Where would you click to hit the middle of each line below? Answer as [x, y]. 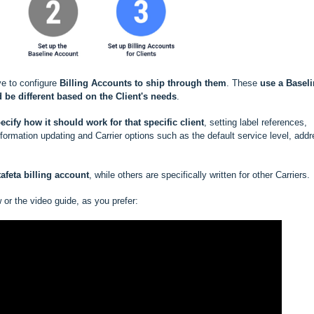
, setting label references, [255, 123]
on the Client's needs [131, 97]
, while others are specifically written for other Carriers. [199, 175]
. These [243, 83]
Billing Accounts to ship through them [142, 83]
